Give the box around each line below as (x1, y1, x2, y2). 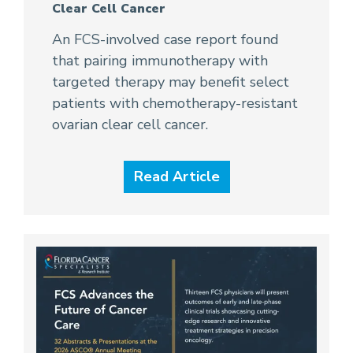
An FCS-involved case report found (52, 29, 279, 49)
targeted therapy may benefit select (52, 72, 289, 91)
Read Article (133, 166, 220, 186)
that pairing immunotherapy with (52, 50, 268, 70)
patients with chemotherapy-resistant (52, 93, 298, 113)
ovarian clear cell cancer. (52, 114, 208, 134)
